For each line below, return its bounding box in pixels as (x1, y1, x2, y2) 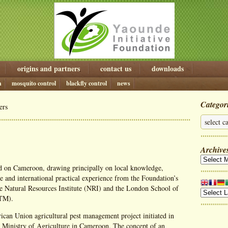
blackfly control (66, 79, 107, 88)
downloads (152, 63, 184, 74)
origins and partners (17, 63, 80, 74)
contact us (100, 63, 131, 74)
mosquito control (12, 79, 56, 88)
